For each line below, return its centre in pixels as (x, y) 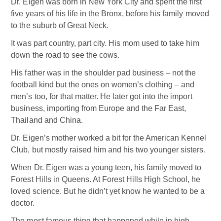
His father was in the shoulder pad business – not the (104, 73)
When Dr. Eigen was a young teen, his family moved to (106, 168)
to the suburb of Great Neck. (60, 26)
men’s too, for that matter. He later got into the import (102, 97)
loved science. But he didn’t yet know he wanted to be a (108, 191)
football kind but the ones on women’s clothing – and (103, 85)
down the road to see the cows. (65, 55)
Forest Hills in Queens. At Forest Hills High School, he (106, 180)
